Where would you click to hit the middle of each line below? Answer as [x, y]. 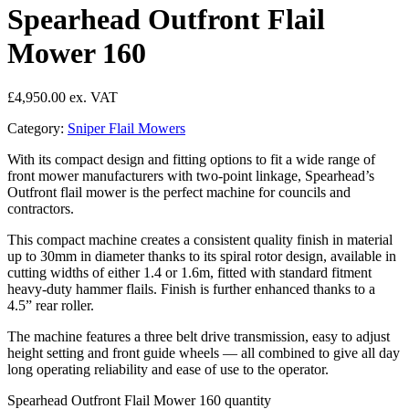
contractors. [41, 209]
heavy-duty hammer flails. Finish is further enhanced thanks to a [191, 289]
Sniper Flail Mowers [126, 128]
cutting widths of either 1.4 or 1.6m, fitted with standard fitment [189, 273]
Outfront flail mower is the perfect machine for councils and [179, 192]
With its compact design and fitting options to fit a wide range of [191, 159]
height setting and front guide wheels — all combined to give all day [204, 353]
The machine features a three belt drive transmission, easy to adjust [199, 336]
